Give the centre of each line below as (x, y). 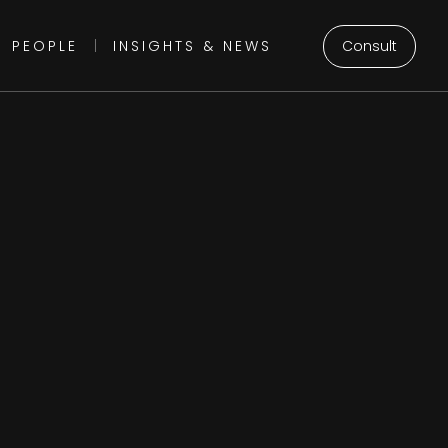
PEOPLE (44, 46)
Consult (369, 45)
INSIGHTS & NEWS (192, 46)
